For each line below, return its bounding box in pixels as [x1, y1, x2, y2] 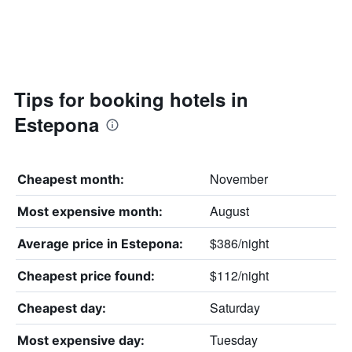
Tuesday [209, 330, 258, 349]
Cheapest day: [17, 299, 106, 316]
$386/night [209, 233, 269, 252]
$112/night [209, 266, 269, 284]
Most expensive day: [17, 332, 145, 348]
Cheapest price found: [17, 267, 155, 284]
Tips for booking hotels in [14, 85, 248, 112]
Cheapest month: [17, 170, 124, 187]
